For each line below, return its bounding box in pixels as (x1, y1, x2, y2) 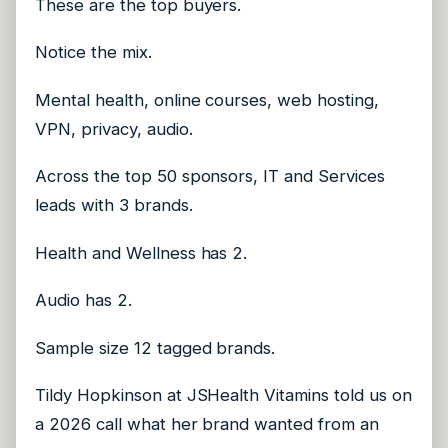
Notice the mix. (35, 42, 152, 63)
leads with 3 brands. (35, 195, 193, 216)
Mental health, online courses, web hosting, (35, 89, 379, 110)
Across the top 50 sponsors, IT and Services (35, 166, 385, 187)
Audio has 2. (35, 290, 132, 311)
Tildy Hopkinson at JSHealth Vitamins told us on (35, 385, 412, 406)
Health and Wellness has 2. (35, 242, 248, 263)
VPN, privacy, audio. (35, 118, 193, 139)
